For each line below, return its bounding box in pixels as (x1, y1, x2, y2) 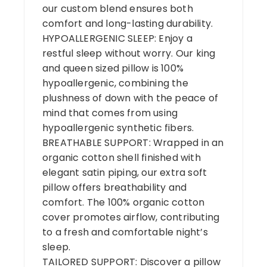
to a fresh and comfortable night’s (42, 225, 208, 239)
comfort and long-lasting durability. (42, 16, 213, 30)
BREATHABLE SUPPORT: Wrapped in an (42, 135, 224, 150)
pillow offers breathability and (42, 180, 187, 194)
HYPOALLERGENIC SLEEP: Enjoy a (42, 31, 193, 45)
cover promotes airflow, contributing (42, 210, 220, 224)
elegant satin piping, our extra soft (42, 165, 207, 179)
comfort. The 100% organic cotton (42, 195, 205, 209)
